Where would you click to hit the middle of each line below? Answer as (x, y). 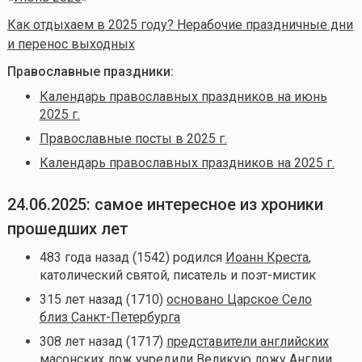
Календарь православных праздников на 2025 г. (187, 162)
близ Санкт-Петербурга (109, 317)
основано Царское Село (239, 299)
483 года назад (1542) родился (132, 257)
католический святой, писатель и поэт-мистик (177, 275)
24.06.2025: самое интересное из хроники (165, 204)
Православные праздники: (90, 71)
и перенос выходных (71, 44)
